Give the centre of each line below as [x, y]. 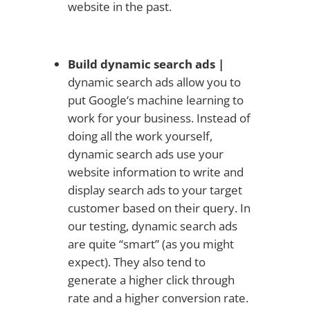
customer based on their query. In [159, 208]
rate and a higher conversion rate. [158, 298]
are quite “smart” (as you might [151, 244]
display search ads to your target [155, 190]
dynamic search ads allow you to [154, 82]
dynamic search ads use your [145, 154]
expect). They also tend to [136, 262]
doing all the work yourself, [140, 136]
